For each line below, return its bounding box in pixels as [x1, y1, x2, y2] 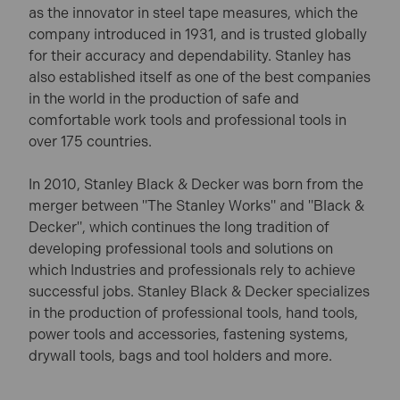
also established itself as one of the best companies [29, 69, 371, 87]
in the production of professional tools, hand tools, [29, 304, 358, 322]
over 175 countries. [29, 133, 152, 151]
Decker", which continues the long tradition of [29, 219, 329, 237]
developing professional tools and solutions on [29, 240, 333, 258]
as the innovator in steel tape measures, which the [29, 4, 358, 22]
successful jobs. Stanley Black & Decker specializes [29, 283, 370, 301]
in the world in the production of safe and [29, 90, 299, 108]
